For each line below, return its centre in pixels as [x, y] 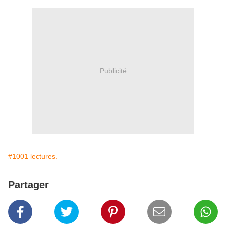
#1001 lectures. [33, 157]
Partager [29, 185]
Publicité [113, 70]
